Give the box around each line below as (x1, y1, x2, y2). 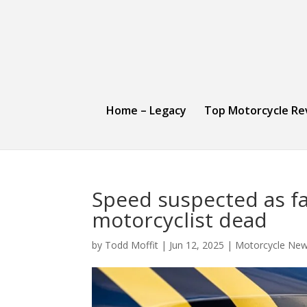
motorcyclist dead (92, 206, 268, 234)
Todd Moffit (105, 238, 159, 251)
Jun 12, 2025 (169, 238, 225, 251)
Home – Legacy (106, 103, 186, 118)
